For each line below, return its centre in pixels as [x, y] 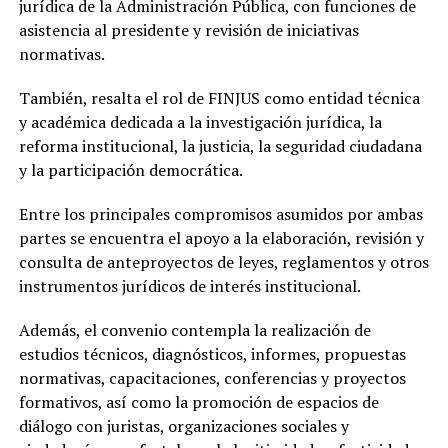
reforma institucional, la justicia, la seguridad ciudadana [220, 146]
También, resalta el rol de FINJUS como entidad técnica [219, 98]
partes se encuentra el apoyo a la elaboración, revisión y [221, 238]
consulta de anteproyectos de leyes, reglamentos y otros [223, 262]
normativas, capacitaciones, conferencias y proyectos [212, 378]
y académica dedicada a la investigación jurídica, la [200, 122]
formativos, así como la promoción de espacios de [198, 402]
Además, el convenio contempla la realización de [194, 330]
